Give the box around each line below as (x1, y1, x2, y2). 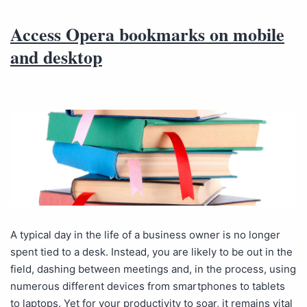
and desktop (10, 44, 102, 71)
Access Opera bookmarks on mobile (10, 21, 284, 48)
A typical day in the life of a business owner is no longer (10, 228, 280, 241)
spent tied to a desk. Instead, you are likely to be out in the (10, 245, 293, 258)
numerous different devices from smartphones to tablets (10, 279, 285, 293)
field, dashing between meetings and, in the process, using (10, 262, 296, 275)
